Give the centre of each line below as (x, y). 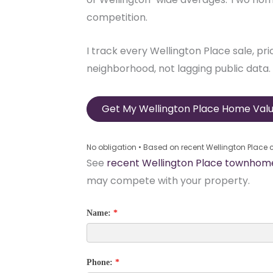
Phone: (101, 262)
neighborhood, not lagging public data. (179, 68)
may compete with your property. (168, 180)
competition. (117, 17)
